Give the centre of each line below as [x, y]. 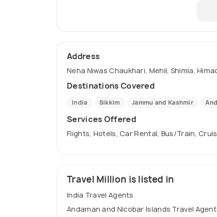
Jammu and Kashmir [163, 103]
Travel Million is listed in [121, 180]
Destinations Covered [111, 86]
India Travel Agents [100, 195]
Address [84, 56]
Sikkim [109, 103]
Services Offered [101, 119]
